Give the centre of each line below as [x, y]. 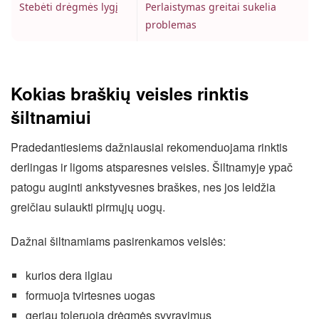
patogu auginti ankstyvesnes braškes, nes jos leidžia [143, 187]
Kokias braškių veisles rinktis [130, 93]
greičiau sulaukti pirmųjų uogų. [88, 206]
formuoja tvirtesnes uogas [90, 295]
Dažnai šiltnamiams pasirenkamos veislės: [118, 241]
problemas [171, 24]
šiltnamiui [51, 116]
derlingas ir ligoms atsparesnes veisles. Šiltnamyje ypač [152, 167]
